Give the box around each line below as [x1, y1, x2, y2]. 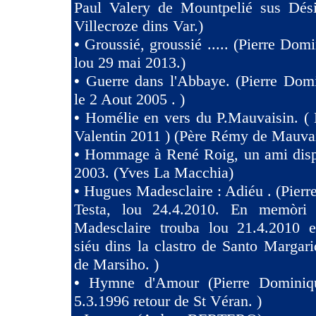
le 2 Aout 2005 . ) [74, 90, 185, 108]
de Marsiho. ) [74, 255, 159, 273]
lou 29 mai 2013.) [74, 54, 186, 71]
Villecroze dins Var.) [74, 17, 203, 35]
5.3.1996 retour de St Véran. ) [74, 292, 262, 310]
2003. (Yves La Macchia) [74, 164, 233, 181]
